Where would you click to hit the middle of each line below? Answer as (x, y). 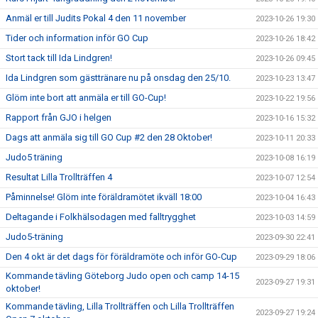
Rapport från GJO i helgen (59, 117)
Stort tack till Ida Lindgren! (59, 57)
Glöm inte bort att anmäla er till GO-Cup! (86, 97)
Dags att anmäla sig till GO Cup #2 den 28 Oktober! (109, 137)
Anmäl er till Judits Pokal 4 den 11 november (96, 18)
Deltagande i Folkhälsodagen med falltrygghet (101, 216)
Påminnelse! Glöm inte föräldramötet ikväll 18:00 (104, 197)
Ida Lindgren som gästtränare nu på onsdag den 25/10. (118, 77)
